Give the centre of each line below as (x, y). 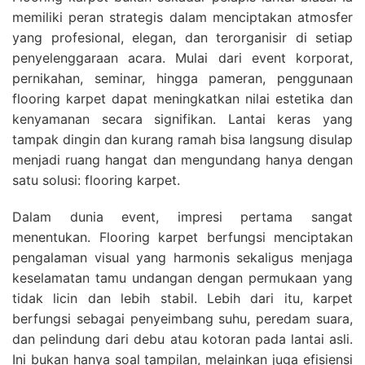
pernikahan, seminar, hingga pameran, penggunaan (182, 79)
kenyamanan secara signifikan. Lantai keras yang (182, 119)
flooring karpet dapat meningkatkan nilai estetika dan (182, 99)
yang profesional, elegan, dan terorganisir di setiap (182, 38)
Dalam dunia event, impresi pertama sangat (182, 217)
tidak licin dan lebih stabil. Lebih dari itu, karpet (182, 299)
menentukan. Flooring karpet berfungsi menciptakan (182, 237)
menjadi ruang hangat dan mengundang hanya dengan (182, 160)
